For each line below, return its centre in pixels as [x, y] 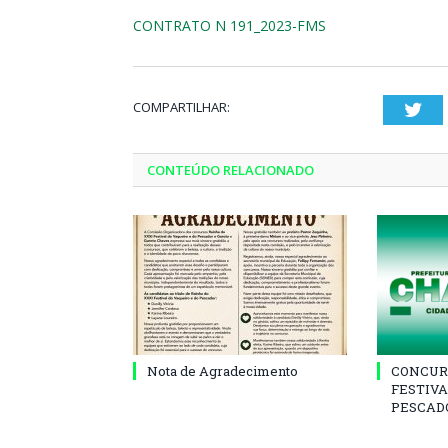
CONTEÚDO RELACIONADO [230, 170]
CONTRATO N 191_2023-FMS [229, 25]
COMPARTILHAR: [181, 107]
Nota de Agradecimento [222, 371]
